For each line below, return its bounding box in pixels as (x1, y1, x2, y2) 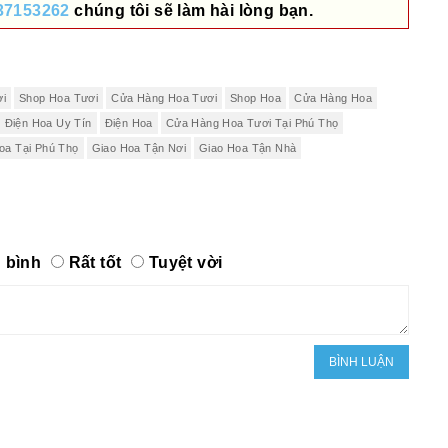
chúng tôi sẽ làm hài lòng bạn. (69, 2, 314, 20)
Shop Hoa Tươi (19, 92, 99, 105)
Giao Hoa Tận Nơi (91, 142, 187, 155)
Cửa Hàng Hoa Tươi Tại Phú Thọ (165, 117, 339, 130)
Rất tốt (68, 253, 122, 271)
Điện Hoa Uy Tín (4, 117, 92, 130)
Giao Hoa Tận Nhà (199, 142, 297, 155)
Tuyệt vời (148, 253, 223, 271)
